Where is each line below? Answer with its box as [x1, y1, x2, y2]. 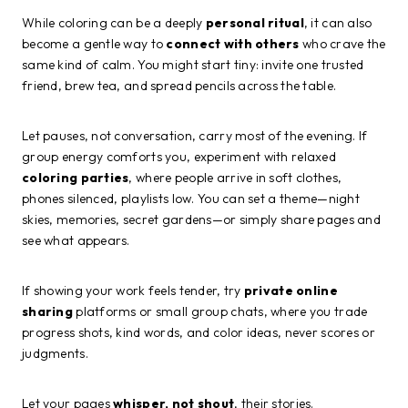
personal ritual [205, 14, 304, 31]
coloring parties [22, 168, 129, 186]
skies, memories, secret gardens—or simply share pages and [22, 210, 381, 228]
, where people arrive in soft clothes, [128, 168, 342, 186]
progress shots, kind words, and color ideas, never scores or [22, 323, 375, 341]
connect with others [166, 35, 300, 52]
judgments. [22, 344, 88, 362]
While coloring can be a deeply [22, 14, 206, 31]
